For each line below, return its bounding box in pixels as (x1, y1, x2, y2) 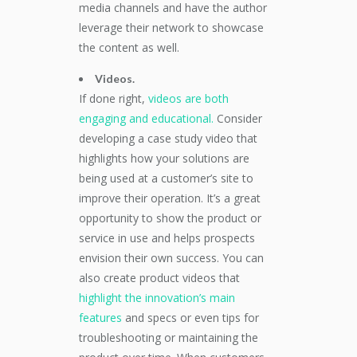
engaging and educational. (79, 111, 214, 126)
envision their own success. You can (79, 250, 264, 265)
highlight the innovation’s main (79, 290, 235, 305)
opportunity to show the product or (79, 210, 261, 226)
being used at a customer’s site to (79, 171, 253, 186)
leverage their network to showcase (79, 20, 264, 35)
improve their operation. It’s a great (79, 190, 261, 206)
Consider (214, 111, 262, 126)
